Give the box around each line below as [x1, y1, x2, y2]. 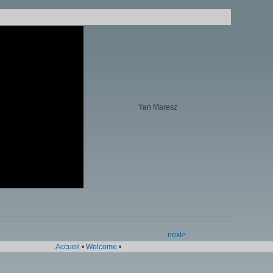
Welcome [85, 243, 117, 251]
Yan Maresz [138, 103, 177, 112]
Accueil [55, 243, 80, 251]
